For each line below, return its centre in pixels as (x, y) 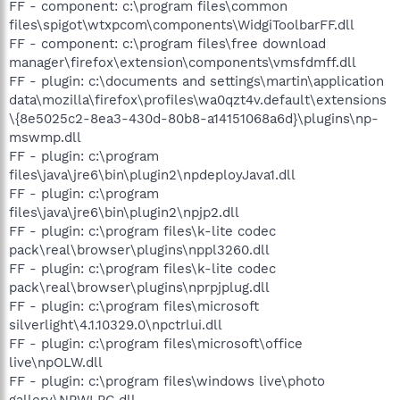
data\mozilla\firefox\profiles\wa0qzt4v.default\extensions (198, 100)
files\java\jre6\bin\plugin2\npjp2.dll (124, 212)
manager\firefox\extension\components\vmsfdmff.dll (183, 62)
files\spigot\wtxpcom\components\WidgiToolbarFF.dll (182, 25)
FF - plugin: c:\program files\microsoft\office (156, 343)
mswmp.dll (45, 137)
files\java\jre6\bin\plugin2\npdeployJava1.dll (152, 175)
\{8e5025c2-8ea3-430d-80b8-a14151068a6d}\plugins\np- (194, 118)
